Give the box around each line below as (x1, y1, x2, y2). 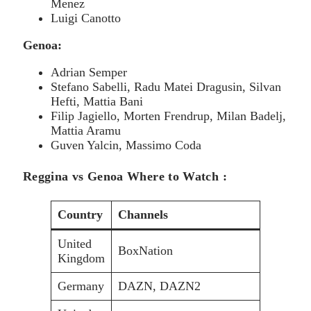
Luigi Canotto (51, 11, 121, 26)
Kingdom (58, 251, 105, 266)
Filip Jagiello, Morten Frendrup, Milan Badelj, (51, 109, 286, 124)
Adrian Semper (51, 65, 127, 80)
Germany (58, 279, 104, 294)
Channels (118, 208, 168, 222)
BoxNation (118, 244, 173, 258)
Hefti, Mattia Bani (51, 94, 143, 109)
